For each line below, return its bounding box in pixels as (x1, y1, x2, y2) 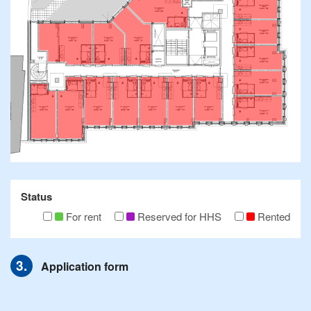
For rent (66, 209, 101, 224)
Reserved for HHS (137, 209, 221, 224)
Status (21, 189, 52, 205)
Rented (258, 209, 290, 224)
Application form (41, 258, 128, 274)
